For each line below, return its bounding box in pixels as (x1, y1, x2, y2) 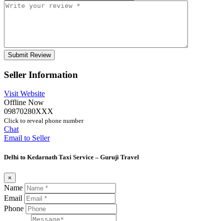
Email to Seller (4, 134, 50, 143)
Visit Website (4, 89, 45, 98)
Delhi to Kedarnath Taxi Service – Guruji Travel (4, 153, 139, 161)
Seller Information (4, 69, 78, 80)
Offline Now (4, 98, 44, 107)
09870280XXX (4, 107, 53, 116)
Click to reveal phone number (4, 117, 83, 125)
